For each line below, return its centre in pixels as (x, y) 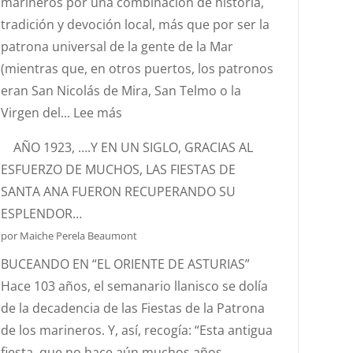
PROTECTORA (162, 222)
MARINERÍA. (156, 288)
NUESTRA (150, 266)
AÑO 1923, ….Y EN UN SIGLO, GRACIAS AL (134, 147)
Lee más (98, 113)
